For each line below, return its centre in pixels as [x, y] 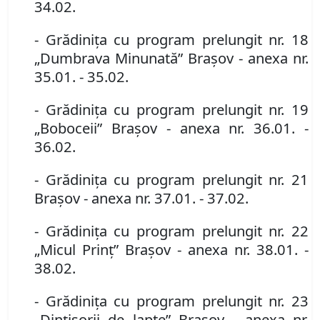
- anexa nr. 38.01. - [243, 250]
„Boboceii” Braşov [96, 128]
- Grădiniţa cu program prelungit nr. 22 [171, 231]
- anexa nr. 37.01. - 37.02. [166, 198]
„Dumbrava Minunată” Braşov [136, 58]
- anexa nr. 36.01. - [237, 128]
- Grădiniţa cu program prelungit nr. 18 [171, 40]
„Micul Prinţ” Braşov [106, 250]
